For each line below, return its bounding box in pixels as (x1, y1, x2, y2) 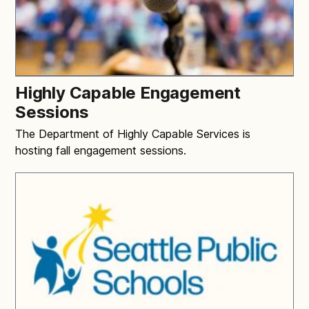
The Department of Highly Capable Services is (15, 126, 250, 141)
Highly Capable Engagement (15, 82, 241, 103)
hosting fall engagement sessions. (15, 143, 186, 157)
